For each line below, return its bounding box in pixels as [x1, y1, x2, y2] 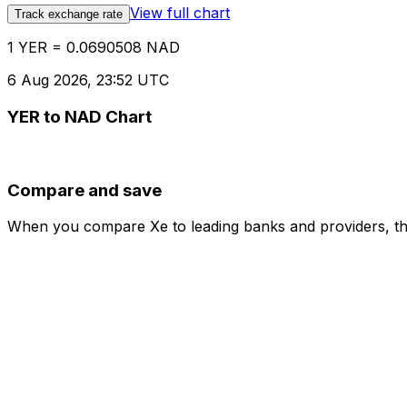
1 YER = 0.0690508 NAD [7, 38, 180, 57]
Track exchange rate [15, 7, 123, 22]
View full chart [130, 4, 230, 23]
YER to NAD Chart [7, 106, 152, 128]
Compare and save [7, 179, 162, 201]
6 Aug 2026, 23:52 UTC [7, 71, 169, 90]
